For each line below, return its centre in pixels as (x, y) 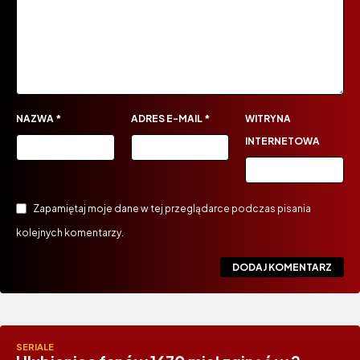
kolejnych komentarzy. (70, 233)
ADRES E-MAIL (167, 119)
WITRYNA (268, 119)
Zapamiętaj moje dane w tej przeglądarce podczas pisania (172, 209)
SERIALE (35, 347)
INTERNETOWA (283, 141)
